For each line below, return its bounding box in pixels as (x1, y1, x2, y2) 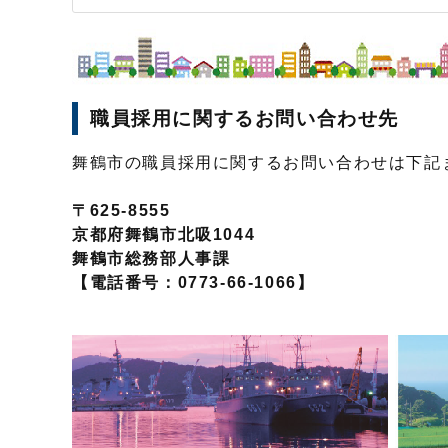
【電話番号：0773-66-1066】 (72, 273, 315, 291)
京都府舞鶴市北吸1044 (72, 225, 256, 243)
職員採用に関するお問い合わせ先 (90, 107, 400, 129)
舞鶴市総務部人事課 (72, 249, 231, 267)
